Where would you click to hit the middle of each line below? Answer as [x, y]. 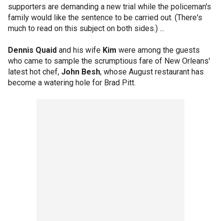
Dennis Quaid [32, 50]
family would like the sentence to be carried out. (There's [105, 18]
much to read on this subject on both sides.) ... [86, 28]
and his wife [80, 50]
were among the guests [158, 50]
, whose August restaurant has [152, 72]
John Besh [81, 72]
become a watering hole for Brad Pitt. [72, 83]
